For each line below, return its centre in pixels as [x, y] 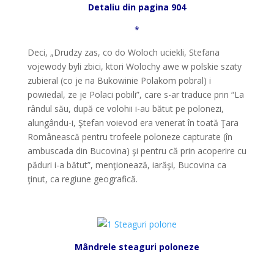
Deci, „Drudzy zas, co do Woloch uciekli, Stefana [123, 52]
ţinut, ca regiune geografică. [82, 179]
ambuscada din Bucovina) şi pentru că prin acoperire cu [137, 151]
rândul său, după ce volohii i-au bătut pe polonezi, [125, 109]
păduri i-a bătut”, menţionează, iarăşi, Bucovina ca [127, 165]
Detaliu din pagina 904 [137, 7]
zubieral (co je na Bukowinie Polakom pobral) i [119, 80]
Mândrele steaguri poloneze [137, 247]
